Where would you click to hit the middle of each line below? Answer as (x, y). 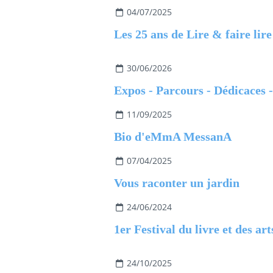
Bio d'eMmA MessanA (173, 136)
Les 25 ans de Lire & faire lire (193, 34)
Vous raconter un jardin (177, 183)
